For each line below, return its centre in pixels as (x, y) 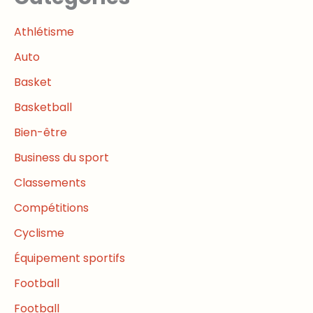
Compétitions (51, 208)
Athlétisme (44, 32)
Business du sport (61, 158)
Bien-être (41, 133)
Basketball (43, 108)
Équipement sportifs (70, 259)
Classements (50, 183)
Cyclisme (39, 233)
